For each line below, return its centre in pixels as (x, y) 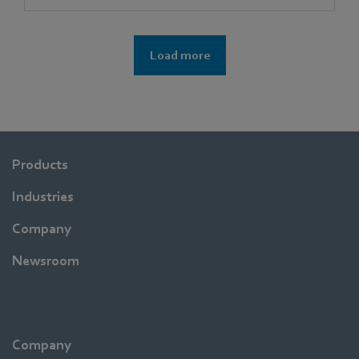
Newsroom (46, 260)
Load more (179, 55)
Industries (43, 196)
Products (40, 164)
